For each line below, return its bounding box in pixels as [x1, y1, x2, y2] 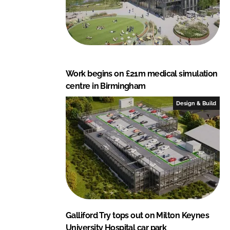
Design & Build [176, 100, 217, 106]
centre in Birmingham [66, 81, 146, 91]
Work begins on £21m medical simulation [66, 68, 218, 79]
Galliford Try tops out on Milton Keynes [66, 210, 209, 220]
